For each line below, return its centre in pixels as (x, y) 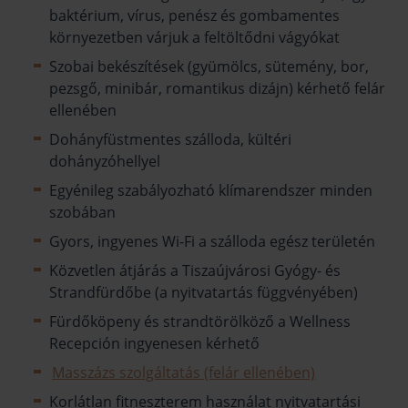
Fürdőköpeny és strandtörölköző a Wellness (199, 321)
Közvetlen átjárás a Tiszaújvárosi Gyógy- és (194, 270)
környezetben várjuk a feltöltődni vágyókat (194, 37)
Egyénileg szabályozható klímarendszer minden (210, 190)
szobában (82, 212)
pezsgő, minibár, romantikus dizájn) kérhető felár (217, 88)
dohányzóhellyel (104, 161)
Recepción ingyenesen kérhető (154, 343)
